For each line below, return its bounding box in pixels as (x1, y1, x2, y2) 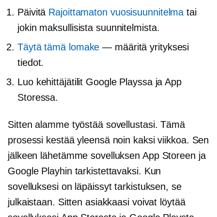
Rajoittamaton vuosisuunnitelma (48, 6, 184, 17)
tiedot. (17, 57, 44, 68)
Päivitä (17, 6, 49, 17)
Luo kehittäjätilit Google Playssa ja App (17, 76, 182, 87)
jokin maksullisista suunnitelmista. (17, 22, 160, 33)
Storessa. (17, 92, 59, 103)
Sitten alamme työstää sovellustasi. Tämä (8, 119, 185, 130)
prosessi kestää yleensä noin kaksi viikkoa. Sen (8, 134, 209, 145)
